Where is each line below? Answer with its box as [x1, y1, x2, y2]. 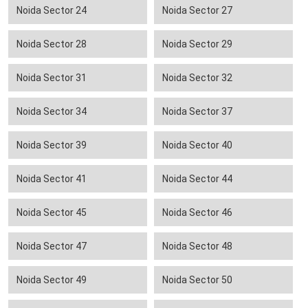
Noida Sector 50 [162, 274, 232, 286]
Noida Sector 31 [16, 72, 87, 84]
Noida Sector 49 [16, 274, 87, 286]
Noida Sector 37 [162, 106, 232, 118]
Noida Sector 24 [16, 5, 87, 16]
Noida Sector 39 [16, 140, 87, 151]
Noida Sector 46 [162, 207, 232, 219]
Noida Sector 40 [162, 140, 232, 151]
